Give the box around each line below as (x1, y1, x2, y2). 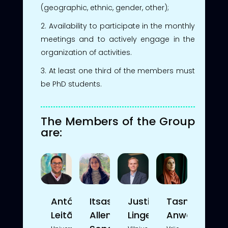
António (50, 194, 87, 208)
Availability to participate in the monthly (48, 20, 195, 31)
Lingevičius (128, 208, 177, 221)
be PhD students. (40, 78, 102, 89)
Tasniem (166, 194, 206, 208)
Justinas (128, 194, 167, 208)
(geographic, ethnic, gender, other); (40, 2, 169, 13)
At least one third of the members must (48, 65, 195, 76)
